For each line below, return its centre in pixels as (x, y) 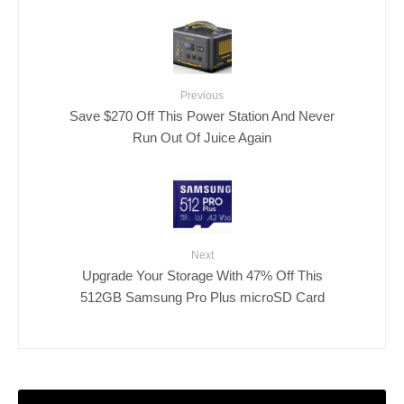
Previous (202, 95)
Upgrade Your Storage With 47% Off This (202, 274)
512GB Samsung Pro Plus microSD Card (202, 296)
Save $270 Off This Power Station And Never (202, 115)
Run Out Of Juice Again (202, 136)
